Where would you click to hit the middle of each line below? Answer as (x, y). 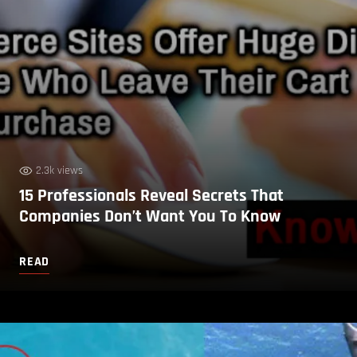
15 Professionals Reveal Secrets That (151, 196)
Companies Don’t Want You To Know (150, 216)
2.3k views (59, 170)
